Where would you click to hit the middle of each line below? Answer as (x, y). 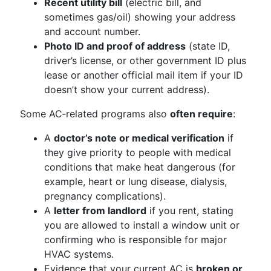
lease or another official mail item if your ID (144, 75)
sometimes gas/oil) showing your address (140, 17)
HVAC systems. (79, 254)
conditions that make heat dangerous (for (140, 167)
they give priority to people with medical (138, 152)
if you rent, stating (190, 211)
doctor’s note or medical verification (139, 138)
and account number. (92, 31)
